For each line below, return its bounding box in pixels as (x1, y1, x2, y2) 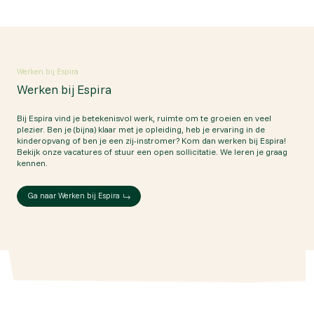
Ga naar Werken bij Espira (27, 191, 120, 201)
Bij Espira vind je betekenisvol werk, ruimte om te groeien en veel (17, 113, 271, 124)
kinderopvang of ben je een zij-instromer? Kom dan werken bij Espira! (17, 135, 286, 146)
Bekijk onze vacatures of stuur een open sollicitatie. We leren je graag (17, 146, 287, 158)
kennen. (17, 158, 48, 169)
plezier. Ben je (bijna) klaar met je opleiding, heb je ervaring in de (17, 124, 265, 135)
